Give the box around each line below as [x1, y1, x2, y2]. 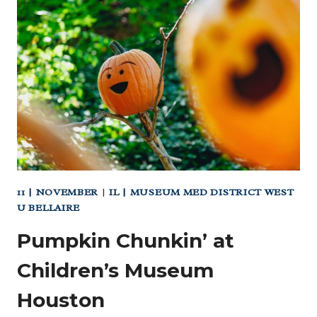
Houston [17, 287, 105, 312]
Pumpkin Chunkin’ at [17, 228, 234, 253]
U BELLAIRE [17, 201, 80, 214]
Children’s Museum [17, 258, 214, 282]
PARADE [53, 55, 104, 70]
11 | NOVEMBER [17, 185, 99, 198]
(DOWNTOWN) [53, 73, 141, 88]
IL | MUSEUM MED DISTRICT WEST [109, 185, 294, 198]
